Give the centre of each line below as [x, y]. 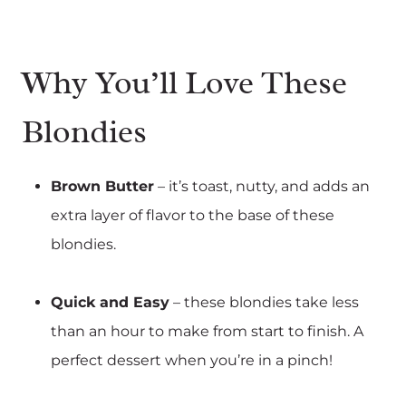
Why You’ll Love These [184, 82]
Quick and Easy [110, 302]
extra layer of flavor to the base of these [193, 215]
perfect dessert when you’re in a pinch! [192, 360]
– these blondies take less [264, 302]
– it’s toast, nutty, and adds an [262, 186]
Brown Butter [102, 186]
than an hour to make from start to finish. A [207, 331]
